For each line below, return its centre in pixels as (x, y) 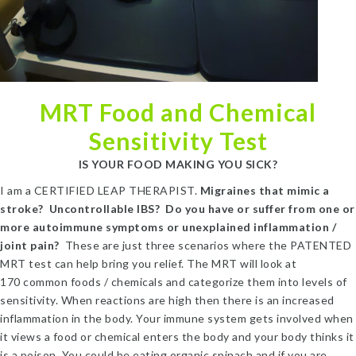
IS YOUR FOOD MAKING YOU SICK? (178, 164)
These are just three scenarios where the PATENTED (208, 245)
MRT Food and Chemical (178, 112)
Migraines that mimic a (263, 190)
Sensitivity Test (178, 141)
